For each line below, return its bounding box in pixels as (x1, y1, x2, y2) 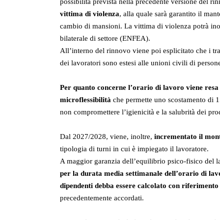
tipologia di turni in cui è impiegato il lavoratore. (60, 145, 209, 153)
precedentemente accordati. (60, 194, 144, 202)
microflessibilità (60, 96, 111, 104)
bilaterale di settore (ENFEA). (60, 34, 150, 43)
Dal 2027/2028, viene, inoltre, (60, 133, 154, 141)
